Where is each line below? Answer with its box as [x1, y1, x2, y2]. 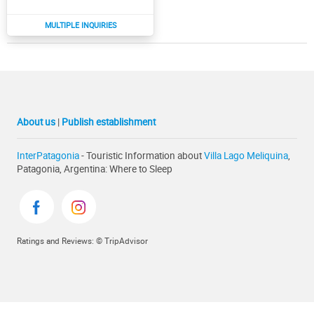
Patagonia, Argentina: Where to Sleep [17, 162, 172, 176]
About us [17, 114, 55, 128]
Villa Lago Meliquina [204, 149, 288, 163]
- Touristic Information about [79, 149, 204, 163]
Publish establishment [62, 114, 156, 128]
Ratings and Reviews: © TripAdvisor [17, 235, 148, 247]
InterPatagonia [17, 149, 79, 163]
